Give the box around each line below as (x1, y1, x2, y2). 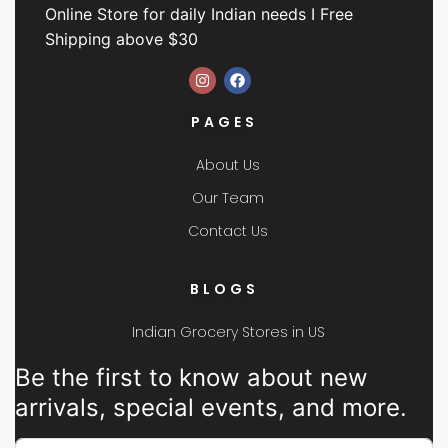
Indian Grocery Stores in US (131, 322, 325, 343)
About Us (196, 155, 260, 176)
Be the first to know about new (15, 363, 368, 393)
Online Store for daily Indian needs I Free (45, 4, 353, 25)
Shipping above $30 (45, 29, 198, 50)
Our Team (192, 188, 264, 209)
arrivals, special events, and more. (15, 393, 407, 423)
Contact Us (188, 221, 268, 242)
